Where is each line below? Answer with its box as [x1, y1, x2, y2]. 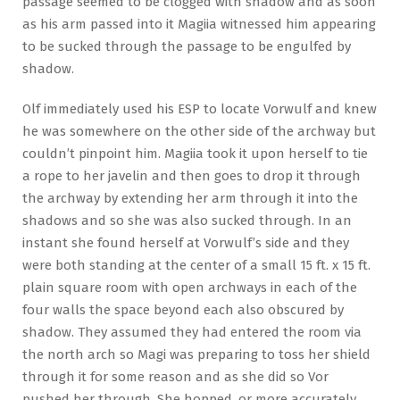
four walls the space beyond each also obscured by [22, 301, 344, 318]
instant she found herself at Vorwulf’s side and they [22, 234, 349, 251]
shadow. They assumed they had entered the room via [22, 323, 362, 340]
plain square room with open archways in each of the [22, 279, 357, 296]
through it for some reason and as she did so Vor [22, 368, 329, 385]
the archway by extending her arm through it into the [22, 189, 358, 206]
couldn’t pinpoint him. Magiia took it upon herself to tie [22, 145, 368, 162]
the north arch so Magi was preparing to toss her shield [22, 346, 371, 362]
